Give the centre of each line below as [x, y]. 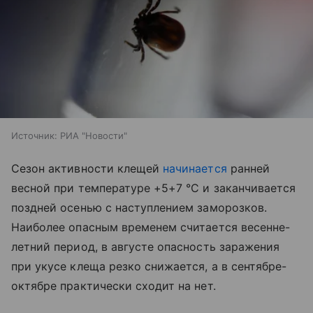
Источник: [34, 135]
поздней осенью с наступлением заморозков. [139, 207]
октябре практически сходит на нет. [114, 285]
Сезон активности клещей [87, 168]
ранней [248, 168]
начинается [195, 168]
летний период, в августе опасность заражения [146, 246]
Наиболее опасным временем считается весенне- [151, 227]
